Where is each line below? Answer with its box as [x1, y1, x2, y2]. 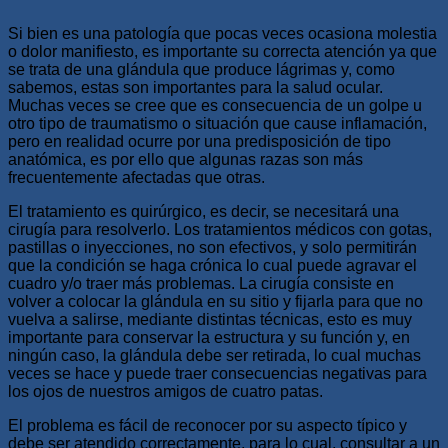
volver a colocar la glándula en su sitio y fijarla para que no [8, 292, 423, 310]
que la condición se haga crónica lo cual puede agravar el [8, 256, 417, 274]
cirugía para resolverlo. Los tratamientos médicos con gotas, [8, 220, 432, 238]
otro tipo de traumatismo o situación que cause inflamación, [8, 114, 427, 132]
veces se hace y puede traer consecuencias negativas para [8, 364, 427, 382]
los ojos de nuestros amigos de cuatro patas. [8, 382, 323, 400]
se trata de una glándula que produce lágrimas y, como [8, 60, 395, 78]
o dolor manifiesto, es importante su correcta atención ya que [8, 42, 437, 60]
